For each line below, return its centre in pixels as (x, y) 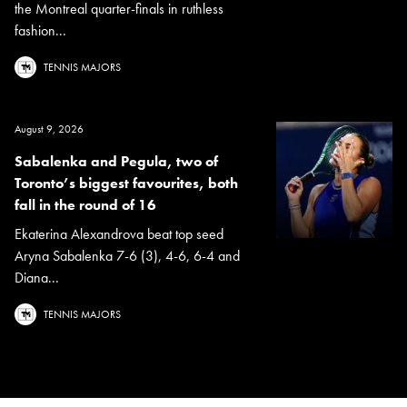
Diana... (37, 277)
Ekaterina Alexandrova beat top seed (119, 233)
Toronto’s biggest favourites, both (126, 183)
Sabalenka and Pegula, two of (116, 161)
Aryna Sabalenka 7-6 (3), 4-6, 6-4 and (127, 255)
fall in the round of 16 (85, 204)
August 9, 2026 (49, 129)
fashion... (40, 30)
